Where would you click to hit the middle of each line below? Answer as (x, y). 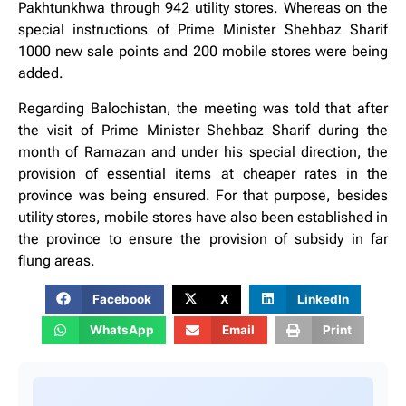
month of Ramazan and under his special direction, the (203, 151)
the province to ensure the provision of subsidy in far (203, 238)
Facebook (122, 299)
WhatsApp (121, 330)
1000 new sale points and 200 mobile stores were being (203, 52)
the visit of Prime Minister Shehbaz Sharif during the (203, 130)
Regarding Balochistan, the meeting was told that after (203, 108)
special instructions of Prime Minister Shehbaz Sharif (203, 30)
